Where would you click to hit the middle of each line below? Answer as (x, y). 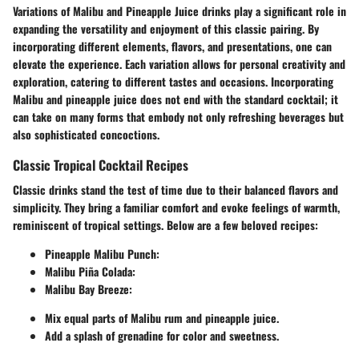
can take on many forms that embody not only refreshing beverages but (178, 117)
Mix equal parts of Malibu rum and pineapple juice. (162, 318)
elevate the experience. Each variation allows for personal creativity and (179, 64)
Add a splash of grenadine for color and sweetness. (162, 336)
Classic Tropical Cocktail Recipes (101, 165)
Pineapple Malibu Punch (101, 254)
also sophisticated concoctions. (86, 135)
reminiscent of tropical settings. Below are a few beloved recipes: (165, 225)
